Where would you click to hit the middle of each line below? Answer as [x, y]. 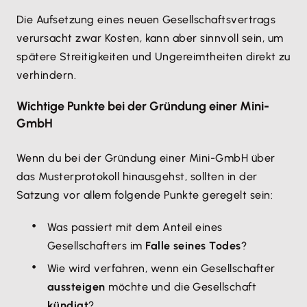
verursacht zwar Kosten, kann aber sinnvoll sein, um [150, 38]
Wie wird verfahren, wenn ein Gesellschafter [161, 269]
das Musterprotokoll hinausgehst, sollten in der [137, 177]
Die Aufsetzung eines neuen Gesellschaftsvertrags [146, 20]
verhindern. [47, 75]
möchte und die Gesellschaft [181, 287]
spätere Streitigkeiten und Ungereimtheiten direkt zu [153, 57]
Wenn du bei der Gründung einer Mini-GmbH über [146, 158]
